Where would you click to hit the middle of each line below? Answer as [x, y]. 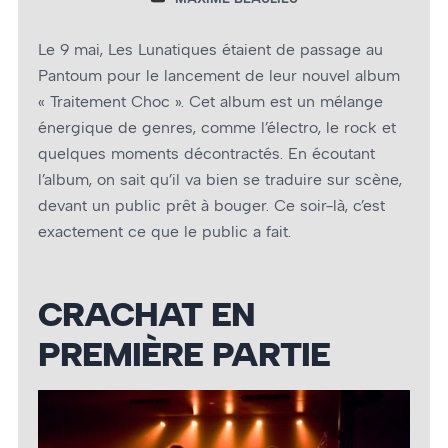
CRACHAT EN [146, 314]
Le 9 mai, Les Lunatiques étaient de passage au [210, 50]
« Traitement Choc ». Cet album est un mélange [210, 102]
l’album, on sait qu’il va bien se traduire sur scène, [220, 180]
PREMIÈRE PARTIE [184, 354]
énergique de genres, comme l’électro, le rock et [217, 128]
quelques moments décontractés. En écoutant [206, 154]
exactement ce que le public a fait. [164, 232]
